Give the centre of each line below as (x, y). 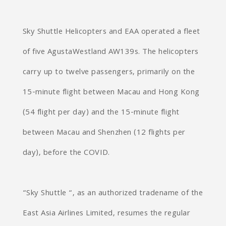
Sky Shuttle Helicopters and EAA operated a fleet (111, 32)
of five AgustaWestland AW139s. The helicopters (110, 52)
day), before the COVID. (66, 153)
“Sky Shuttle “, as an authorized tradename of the (113, 194)
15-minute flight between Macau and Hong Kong (111, 93)
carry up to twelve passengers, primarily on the (109, 73)
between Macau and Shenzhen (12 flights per (104, 133)
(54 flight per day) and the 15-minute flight (101, 113)
